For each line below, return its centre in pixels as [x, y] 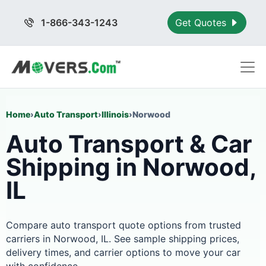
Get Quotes [202, 23]
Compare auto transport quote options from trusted [123, 225]
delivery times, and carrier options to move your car [123, 252]
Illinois [115, 114]
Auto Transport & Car [129, 144]
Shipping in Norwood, [131, 167]
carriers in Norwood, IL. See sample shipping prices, [123, 239]
